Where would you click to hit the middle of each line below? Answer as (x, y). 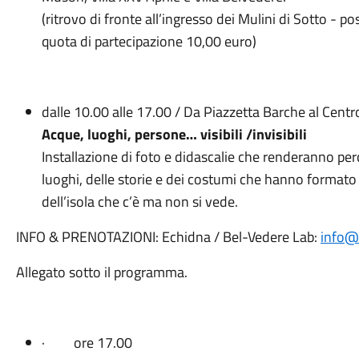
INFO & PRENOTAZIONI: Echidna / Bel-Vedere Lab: (168, 237)
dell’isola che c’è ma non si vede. (139, 202)
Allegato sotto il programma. (101, 272)
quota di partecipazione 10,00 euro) (149, 41)
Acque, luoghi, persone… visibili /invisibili (174, 134)
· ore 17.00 (87, 343)
